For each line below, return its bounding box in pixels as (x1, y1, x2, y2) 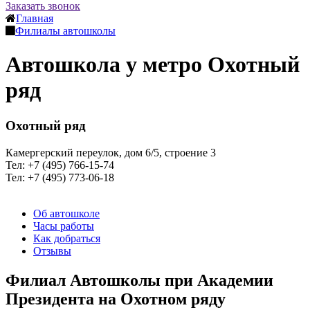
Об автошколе (33, 207, 100, 219)
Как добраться (33, 232, 100, 244)
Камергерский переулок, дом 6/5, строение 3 (6, 146, 216, 158)
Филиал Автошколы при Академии (6, 271, 273, 289)
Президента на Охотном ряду (6, 289, 226, 308)
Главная (16, 12, 53, 24)
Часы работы (33, 219, 94, 232)
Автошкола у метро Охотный (6, 52, 300, 77)
